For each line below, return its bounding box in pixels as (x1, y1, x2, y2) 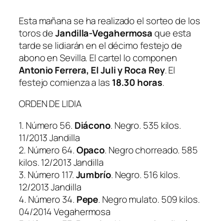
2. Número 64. (19, 143, 76, 156)
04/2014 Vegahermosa (19, 205, 111, 218)
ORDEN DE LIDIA (19, 97, 82, 110)
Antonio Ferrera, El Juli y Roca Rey (19, 63, 165, 76)
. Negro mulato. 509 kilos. (98, 192, 200, 206)
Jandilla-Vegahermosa (55, 26, 155, 39)
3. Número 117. (19, 168, 76, 181)
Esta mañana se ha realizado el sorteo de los (19, 14, 200, 27)
